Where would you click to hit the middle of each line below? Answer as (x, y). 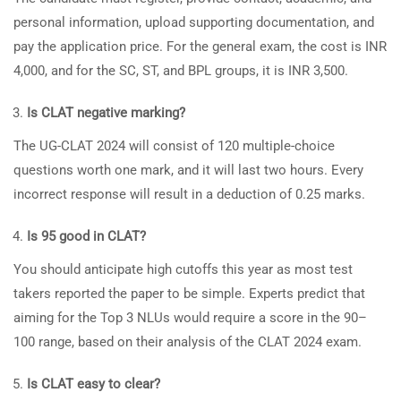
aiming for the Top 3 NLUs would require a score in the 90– (190, 318)
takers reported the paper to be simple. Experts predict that (189, 294)
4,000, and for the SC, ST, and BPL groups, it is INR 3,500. (181, 71)
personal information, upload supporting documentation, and (194, 22)
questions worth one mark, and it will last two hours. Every (188, 170)
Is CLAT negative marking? (106, 113)
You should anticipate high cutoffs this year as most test (183, 269)
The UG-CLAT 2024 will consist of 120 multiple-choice (174, 146)
